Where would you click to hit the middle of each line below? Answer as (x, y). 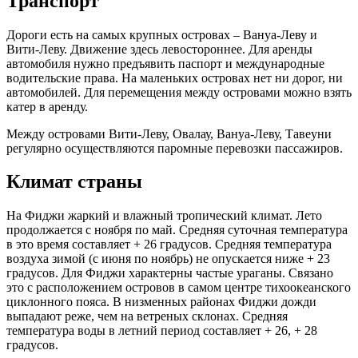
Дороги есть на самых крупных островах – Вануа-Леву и (162, 34)
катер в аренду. (47, 106)
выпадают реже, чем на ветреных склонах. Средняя (147, 316)
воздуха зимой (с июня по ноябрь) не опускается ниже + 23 (168, 259)
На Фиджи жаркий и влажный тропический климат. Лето (164, 216)
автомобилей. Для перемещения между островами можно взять (179, 92)
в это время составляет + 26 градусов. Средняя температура (169, 245)
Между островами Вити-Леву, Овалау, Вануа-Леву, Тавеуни (169, 133)
